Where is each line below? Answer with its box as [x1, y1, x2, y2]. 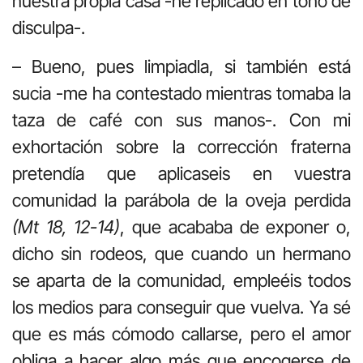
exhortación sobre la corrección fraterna [12, 135, 351, 157]
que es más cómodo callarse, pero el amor [12, 322, 351, 344]
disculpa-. [12, 17, 85, 39]
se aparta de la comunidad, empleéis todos [12, 269, 351, 291]
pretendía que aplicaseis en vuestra [12, 162, 351, 184]
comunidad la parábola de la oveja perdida [12, 189, 351, 211]
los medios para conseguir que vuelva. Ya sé [12, 296, 351, 318]
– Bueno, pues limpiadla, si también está [12, 55, 351, 77]
